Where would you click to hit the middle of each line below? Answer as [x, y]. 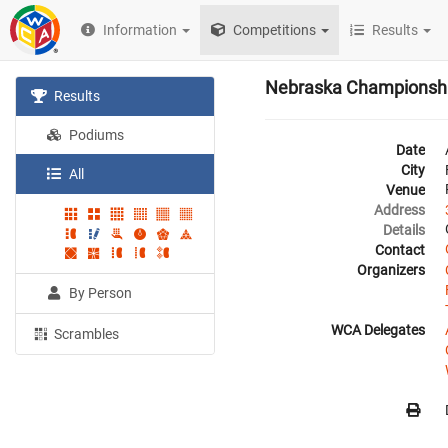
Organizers [391, 270]
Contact [400, 250]
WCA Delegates [378, 330]
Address [399, 210]
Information [140, 30]
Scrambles [85, 334]
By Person [99, 293]
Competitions [273, 30]
